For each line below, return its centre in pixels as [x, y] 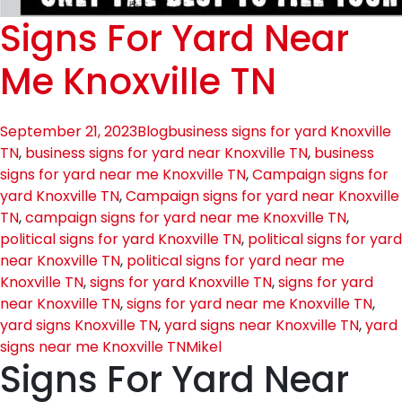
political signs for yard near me [236, 261]
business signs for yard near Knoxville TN [166, 153]
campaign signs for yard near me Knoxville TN [186, 218]
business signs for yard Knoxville [280, 131]
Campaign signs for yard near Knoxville [262, 196]
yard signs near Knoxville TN [262, 325]
